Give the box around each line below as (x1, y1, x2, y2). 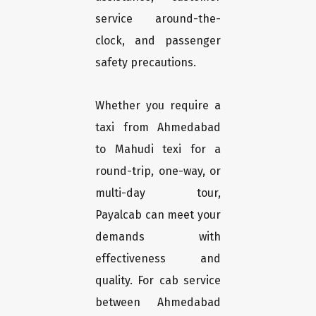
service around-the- (95, 12, 221, 26)
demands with (95, 230, 221, 244)
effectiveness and (95, 252, 221, 266)
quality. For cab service (95, 274, 221, 288)
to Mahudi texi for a (95, 142, 221, 157)
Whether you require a (95, 99, 221, 113)
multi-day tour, (95, 186, 221, 200)
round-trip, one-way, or (95, 164, 221, 178)
